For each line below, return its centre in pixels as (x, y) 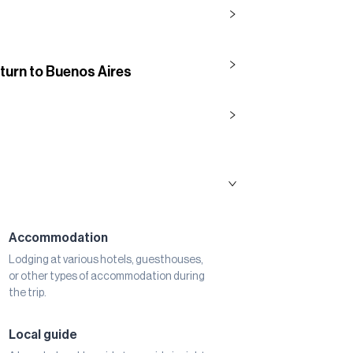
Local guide (43, 335)
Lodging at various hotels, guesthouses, (106, 260)
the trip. (27, 294)
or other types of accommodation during (106, 277)
